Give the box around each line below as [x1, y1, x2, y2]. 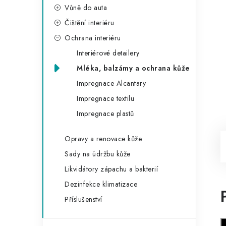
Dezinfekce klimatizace [65, 179, 137, 189]
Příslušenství [65, 194, 102, 204]
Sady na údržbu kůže [65, 149, 131, 159]
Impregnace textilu [77, 93, 134, 103]
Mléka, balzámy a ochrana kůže [77, 63, 190, 73]
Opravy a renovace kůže [65, 134, 142, 144]
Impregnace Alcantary [77, 78, 146, 88]
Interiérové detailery [77, 48, 140, 58]
